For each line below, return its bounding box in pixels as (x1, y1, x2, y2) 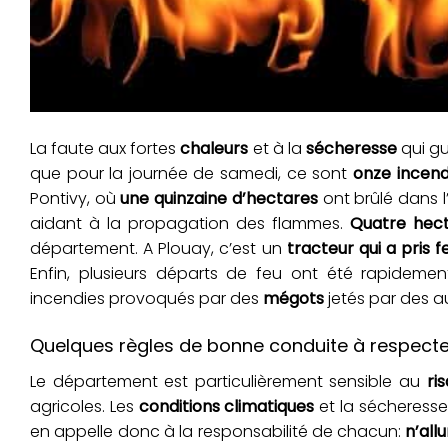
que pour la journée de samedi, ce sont (30, 162, 353, 186)
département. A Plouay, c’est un (30, 237, 287, 261)
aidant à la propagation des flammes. (30, 212, 350, 236)
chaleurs (180, 137, 249, 161)
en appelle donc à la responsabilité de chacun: (30, 420, 406, 444)
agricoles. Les (30, 395, 139, 419)
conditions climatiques (138, 395, 315, 419)
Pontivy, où (30, 187, 121, 211)
